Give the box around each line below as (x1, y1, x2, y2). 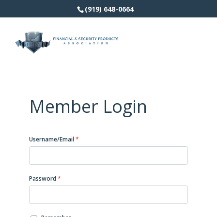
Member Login (29, 94, 147, 118)
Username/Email (29, 135, 74, 143)
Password (29, 174, 56, 183)
